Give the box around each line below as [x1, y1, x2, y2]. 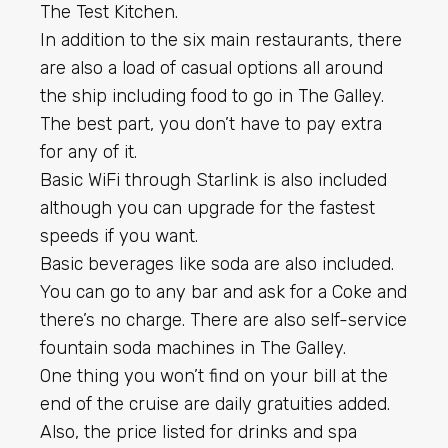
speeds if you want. [40, 224, 198, 247]
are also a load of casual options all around [40, 56, 383, 79]
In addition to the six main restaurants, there [40, 28, 402, 51]
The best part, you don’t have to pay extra [40, 112, 382, 135]
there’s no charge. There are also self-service [40, 308, 407, 331]
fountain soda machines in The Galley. [40, 336, 346, 359]
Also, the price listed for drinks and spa [40, 420, 357, 443]
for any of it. [40, 140, 137, 163]
